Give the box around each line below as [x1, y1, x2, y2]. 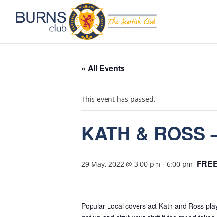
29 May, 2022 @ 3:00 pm [81, 159, 160, 169]
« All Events [81, 62, 125, 74]
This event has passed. [81, 94, 155, 104]
